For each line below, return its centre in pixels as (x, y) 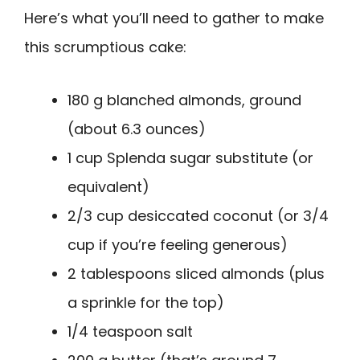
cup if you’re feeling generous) (178, 245)
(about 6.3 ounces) (137, 129)
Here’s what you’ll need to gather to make (174, 18)
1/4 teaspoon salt (130, 332)
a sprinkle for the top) (146, 303)
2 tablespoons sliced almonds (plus (196, 274)
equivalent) (108, 187)
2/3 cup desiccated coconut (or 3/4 (198, 216)
